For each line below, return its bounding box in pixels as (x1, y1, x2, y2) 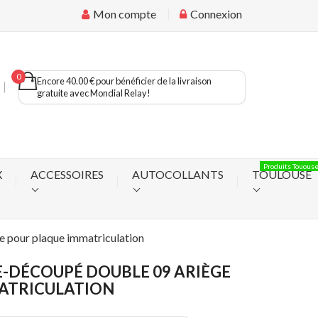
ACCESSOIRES (30, 167, 104, 181)
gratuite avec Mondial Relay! (37, 87, 150, 99)
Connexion (188, 7, 242, 21)
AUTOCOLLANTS (131, 167, 224, 181)
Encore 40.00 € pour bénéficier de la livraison (37, 75, 212, 87)
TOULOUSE (251, 167, 312, 181)
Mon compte (91, 7, 156, 21)
